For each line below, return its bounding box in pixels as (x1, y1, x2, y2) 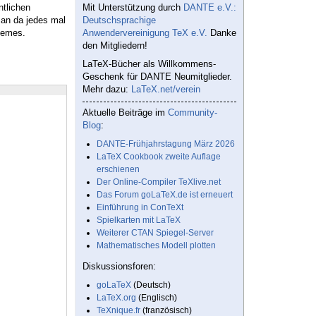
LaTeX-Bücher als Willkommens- (83, 59, 216, 70)
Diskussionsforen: (83, 261, 156, 272)
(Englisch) (136, 293, 177, 303)
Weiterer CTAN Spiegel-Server (97, 228, 214, 238)
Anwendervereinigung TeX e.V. (83, 28, 207, 39)
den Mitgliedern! (83, 40, 147, 51)
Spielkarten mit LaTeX (97, 215, 181, 226)
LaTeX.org (97, 293, 136, 303)
